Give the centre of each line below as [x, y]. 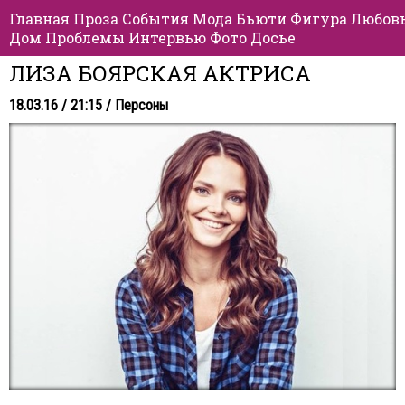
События [155, 19]
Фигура [319, 19]
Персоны [141, 105]
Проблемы [85, 38]
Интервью [167, 38]
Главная [39, 19]
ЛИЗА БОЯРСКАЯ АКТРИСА [160, 73]
